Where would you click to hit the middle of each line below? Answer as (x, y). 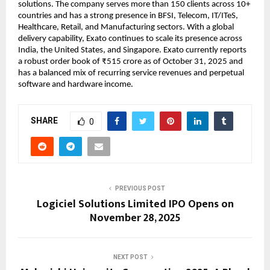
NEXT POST (130, 257)
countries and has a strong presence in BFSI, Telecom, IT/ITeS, (128, 16)
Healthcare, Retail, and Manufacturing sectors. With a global (126, 27)
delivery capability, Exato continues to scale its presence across (130, 39)
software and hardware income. (76, 84)
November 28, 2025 (135, 218)
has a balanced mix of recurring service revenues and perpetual (131, 73)
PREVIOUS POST (140, 188)
